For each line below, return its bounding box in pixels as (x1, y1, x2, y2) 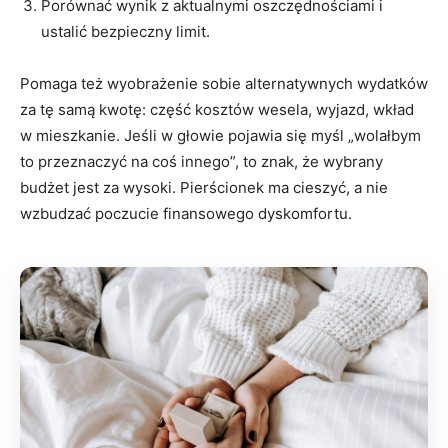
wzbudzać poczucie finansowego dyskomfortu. (20, 204, 352, 224)
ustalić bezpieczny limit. (41, 22, 210, 42)
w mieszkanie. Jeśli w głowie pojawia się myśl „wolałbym (20, 126, 421, 146)
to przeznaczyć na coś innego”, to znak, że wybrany (20, 152, 383, 172)
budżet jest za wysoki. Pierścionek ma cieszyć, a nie (20, 178, 388, 198)
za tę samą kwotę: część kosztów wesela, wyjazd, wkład (20, 100, 414, 120)
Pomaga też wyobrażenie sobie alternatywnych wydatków (20, 74, 428, 94)
